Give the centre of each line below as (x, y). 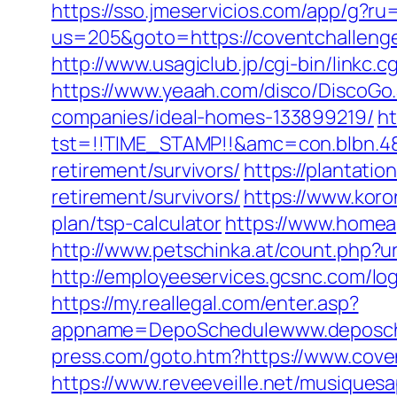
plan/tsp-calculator (137, 223)
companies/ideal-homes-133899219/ (213, 117)
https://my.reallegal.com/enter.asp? (205, 303)
